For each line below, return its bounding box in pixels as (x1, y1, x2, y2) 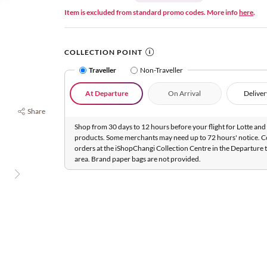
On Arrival (168, 89, 201, 98)
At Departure (85, 89, 128, 98)
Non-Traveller (140, 66, 183, 74)
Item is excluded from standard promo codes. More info (64, 8, 239, 17)
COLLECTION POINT (64, 48, 142, 57)
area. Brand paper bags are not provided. (74, 154, 201, 163)
